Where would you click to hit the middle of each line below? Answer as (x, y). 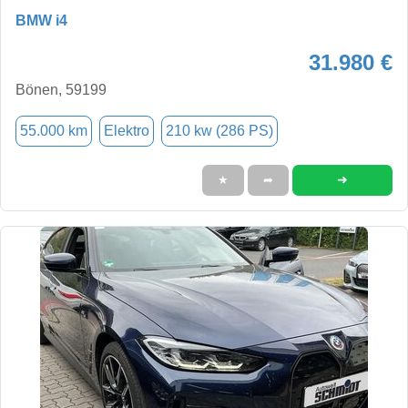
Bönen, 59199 (61, 89)
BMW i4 (41, 20)
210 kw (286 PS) (219, 130)
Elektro (127, 130)
